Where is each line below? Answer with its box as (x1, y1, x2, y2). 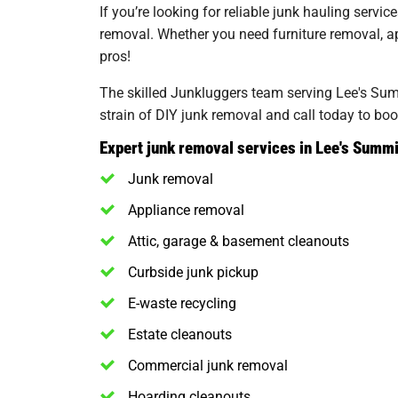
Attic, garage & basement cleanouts (128, 231, 349, 251)
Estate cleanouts (128, 324, 232, 344)
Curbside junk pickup (128, 262, 259, 282)
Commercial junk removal (128, 355, 288, 375)
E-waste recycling (128, 293, 236, 313)
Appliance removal (128, 200, 244, 219)
